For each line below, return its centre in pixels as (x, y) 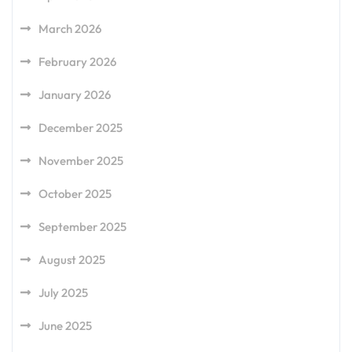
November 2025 (81, 161)
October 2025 (75, 194)
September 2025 (82, 227)
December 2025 (81, 128)
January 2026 (75, 95)
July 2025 (63, 293)
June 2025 (65, 326)
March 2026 (70, 29)
